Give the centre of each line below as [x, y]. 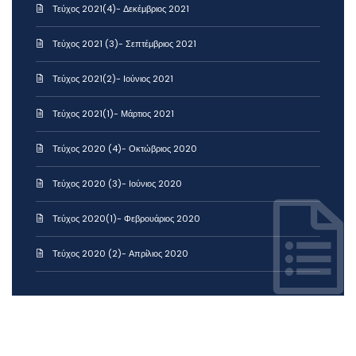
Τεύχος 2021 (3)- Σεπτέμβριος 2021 [124, 44]
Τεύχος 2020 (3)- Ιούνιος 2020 [117, 184]
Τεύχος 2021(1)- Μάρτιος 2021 [113, 114]
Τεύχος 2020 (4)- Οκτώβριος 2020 [125, 149]
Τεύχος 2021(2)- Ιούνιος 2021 [113, 79]
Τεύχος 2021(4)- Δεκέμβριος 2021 [121, 9]
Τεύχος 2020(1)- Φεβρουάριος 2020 [126, 219]
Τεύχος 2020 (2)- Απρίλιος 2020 [120, 254]
